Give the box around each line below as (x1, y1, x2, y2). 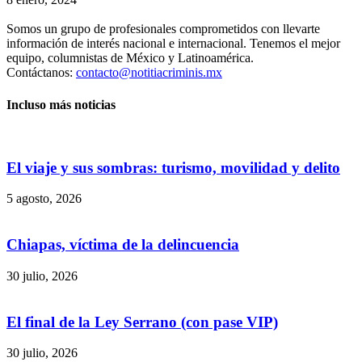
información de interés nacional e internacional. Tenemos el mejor (6, 36, 340, 51)
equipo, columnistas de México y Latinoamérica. (6, 51, 254, 65)
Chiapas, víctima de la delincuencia (6, 236, 239, 254)
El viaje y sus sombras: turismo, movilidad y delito (6, 158, 340, 176)
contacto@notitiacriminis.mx (76, 65, 222, 80)
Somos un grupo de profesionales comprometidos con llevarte (6, 22, 320, 36)
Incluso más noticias (6, 97, 116, 112)
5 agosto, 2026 (6, 192, 82, 206)
